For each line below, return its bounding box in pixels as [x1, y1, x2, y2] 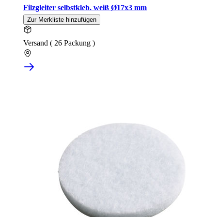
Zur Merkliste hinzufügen [27, 16, 96, 24]
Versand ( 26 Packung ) [23, 39, 95, 47]
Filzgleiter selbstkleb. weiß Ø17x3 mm [23, 3, 147, 12]
